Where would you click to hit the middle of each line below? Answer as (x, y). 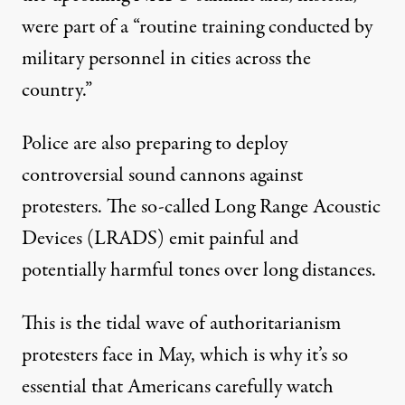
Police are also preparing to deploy (155, 143)
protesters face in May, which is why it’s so (185, 355)
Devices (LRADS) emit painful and (160, 238)
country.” (57, 90)
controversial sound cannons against (162, 175)
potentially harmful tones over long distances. (199, 270)
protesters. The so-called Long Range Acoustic (201, 207)
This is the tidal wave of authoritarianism (181, 323)
